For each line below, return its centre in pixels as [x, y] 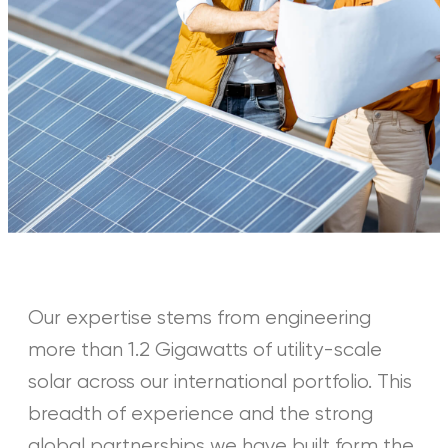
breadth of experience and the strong [200, 414]
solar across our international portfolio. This [220, 382]
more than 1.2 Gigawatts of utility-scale [205, 350]
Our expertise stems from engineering [199, 318]
